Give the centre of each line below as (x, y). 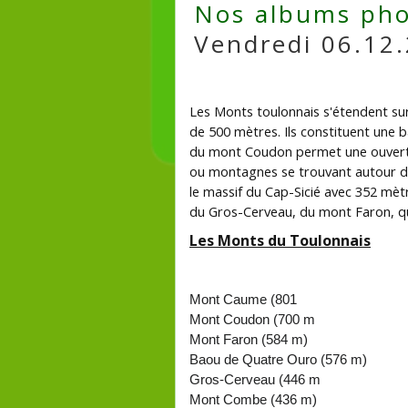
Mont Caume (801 (245, 300)
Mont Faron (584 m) (249, 340)
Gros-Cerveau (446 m (255, 380)
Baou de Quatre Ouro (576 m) (278, 360)
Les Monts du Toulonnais (280, 240)
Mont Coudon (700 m (252, 320)
